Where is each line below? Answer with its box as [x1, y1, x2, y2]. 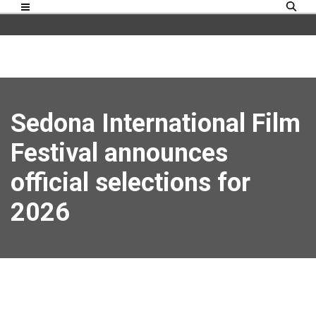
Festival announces [11, 138, 228, 168]
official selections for [11, 168, 250, 197]
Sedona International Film [11, 109, 300, 138]
